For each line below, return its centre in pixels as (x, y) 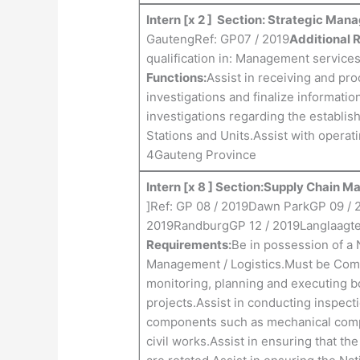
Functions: (176, 78)
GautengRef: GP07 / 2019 (217, 39)
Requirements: (188, 245)
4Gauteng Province (201, 155)
